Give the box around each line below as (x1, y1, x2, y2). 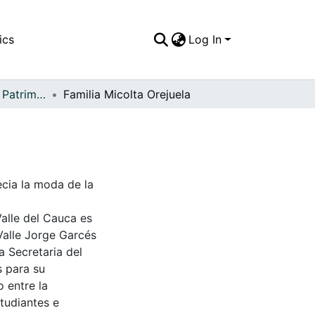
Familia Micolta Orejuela (63, 86, 191, 101)
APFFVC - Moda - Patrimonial (37, 86, 46, 101)
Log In (188, 32, 222, 47)
